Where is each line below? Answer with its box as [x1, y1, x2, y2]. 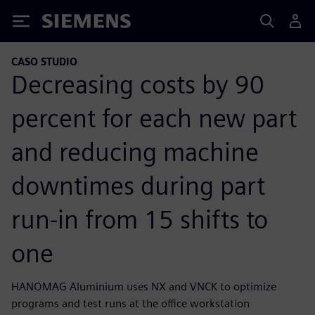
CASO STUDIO [11, 56, 77, 67]
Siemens [42, 16, 89, 31]
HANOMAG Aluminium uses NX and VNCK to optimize [11, 279, 276, 293]
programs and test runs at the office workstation [11, 296, 250, 310]
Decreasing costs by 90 [11, 68, 264, 100]
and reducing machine [11, 136, 259, 167]
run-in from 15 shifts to [11, 203, 268, 235]
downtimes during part [11, 169, 265, 201]
